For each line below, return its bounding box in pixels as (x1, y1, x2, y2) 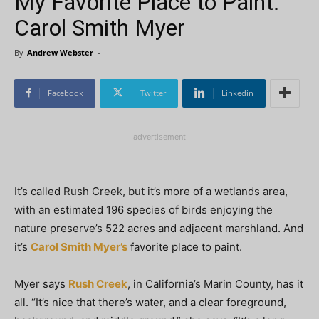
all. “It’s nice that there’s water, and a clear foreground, (14, 295, 286, 309)
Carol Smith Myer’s (31, 239, 127, 253)
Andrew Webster (27, 46, 93, 58)
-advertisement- (130, 131, 189, 142)
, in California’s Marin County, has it (127, 276, 303, 291)
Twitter (140, 87, 166, 98)
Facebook (48, 87, 83, 98)
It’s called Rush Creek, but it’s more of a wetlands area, (14, 184, 288, 198)
